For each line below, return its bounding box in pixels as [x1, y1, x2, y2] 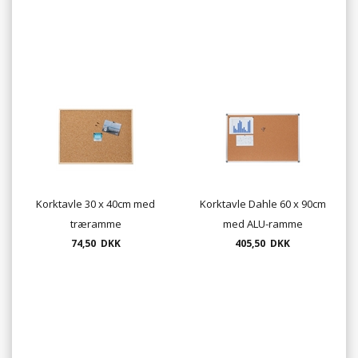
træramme [70, 217, 121, 232]
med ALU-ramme [222, 217, 303, 232]
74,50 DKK [70, 237, 121, 251]
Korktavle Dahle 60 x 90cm [199, 197, 326, 212]
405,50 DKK [235, 237, 290, 251]
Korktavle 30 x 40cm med [36, 197, 155, 212]
